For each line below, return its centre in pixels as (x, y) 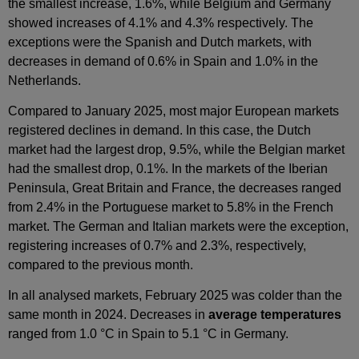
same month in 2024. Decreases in (108, 315)
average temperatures (275, 315)
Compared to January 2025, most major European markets (173, 111)
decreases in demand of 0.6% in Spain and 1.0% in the (163, 61)
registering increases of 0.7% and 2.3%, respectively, (157, 245)
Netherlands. (44, 80)
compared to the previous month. (101, 264)
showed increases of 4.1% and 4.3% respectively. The (161, 22)
